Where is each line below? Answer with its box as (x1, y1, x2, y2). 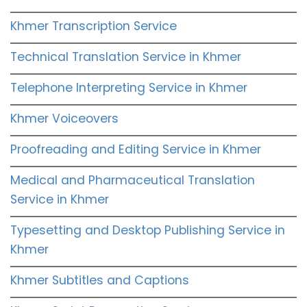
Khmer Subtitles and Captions (10, 271, 189, 288)
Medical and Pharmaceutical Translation (10, 171, 255, 188)
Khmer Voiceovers (10, 110, 119, 127)
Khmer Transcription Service (10, 17, 177, 34)
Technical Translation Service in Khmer (10, 48, 241, 65)
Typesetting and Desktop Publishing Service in (10, 221, 285, 238)
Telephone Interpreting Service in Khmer (10, 79, 247, 96)
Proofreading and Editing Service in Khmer (10, 140, 261, 158)
